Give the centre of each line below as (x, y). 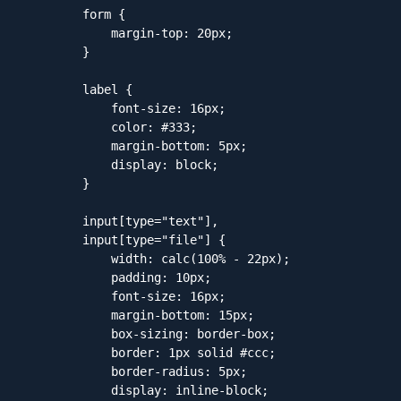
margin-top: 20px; (68, 34)
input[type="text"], (54, 222)
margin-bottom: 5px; (68, 146)
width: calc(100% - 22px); (68, 259)
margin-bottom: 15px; (68, 316)
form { (54, 15)
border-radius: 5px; (68, 372)
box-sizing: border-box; (68, 334)
